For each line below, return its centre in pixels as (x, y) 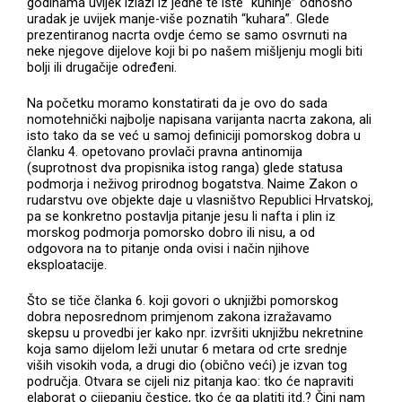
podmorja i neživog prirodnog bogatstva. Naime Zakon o (193, 184)
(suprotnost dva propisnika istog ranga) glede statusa (185, 167)
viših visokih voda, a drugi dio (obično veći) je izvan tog (188, 365)
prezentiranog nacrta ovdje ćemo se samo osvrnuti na (188, 35)
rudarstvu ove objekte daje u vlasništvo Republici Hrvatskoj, (201, 200)
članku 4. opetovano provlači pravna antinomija (165, 151)
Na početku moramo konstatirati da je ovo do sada (178, 103)
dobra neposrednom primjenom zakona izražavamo (180, 316)
